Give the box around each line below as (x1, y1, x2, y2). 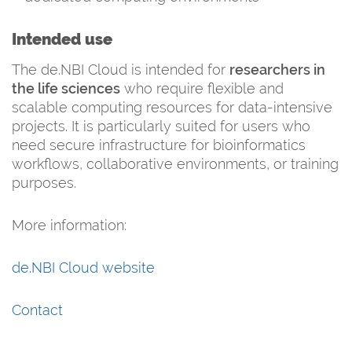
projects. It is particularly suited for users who (12, 117, 310, 134)
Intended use (12, 29, 112, 49)
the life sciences (12, 79, 120, 97)
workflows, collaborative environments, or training (12, 155, 339, 172)
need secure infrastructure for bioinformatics (12, 136, 306, 153)
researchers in (229, 60, 325, 78)
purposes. (12, 174, 76, 191)
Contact (12, 301, 63, 318)
